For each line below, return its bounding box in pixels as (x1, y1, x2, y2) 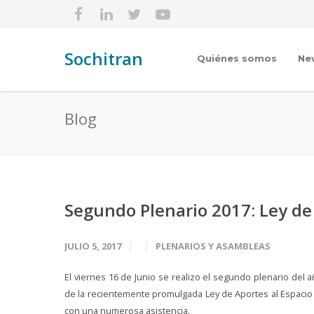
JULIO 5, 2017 (64, 240, 121, 252)
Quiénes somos (197, 53, 277, 64)
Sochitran (64, 47, 143, 70)
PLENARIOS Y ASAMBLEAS (156, 240, 271, 252)
